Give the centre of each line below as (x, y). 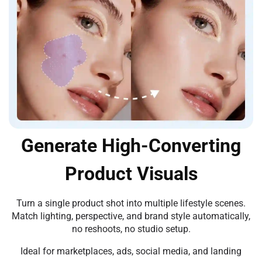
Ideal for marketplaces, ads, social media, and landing (131, 251)
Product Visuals (131, 173)
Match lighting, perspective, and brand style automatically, (131, 216)
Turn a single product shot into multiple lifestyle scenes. (131, 203)
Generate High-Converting (131, 145)
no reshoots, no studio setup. (131, 229)
